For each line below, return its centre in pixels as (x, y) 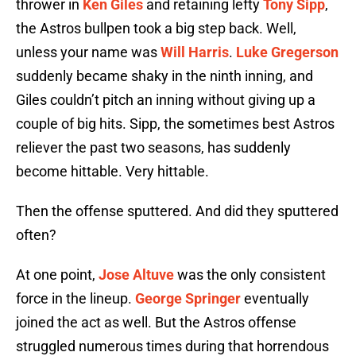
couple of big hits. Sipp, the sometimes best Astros (175, 124)
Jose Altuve (136, 275)
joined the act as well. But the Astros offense (156, 323)
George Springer (188, 299)
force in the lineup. (75, 299)
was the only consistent (250, 275)
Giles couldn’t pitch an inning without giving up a (166, 100)
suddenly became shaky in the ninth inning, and (164, 76)
